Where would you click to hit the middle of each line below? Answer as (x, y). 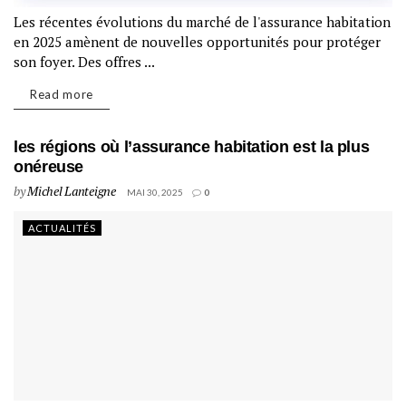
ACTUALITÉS (62, 228)
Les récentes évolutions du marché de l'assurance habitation (202, 22)
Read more (62, 94)
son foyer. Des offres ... (84, 62)
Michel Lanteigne (72, 191)
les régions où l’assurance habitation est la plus (192, 147)
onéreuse (49, 167)
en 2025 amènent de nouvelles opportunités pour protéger (197, 42)
